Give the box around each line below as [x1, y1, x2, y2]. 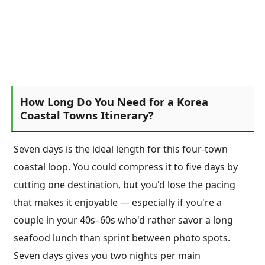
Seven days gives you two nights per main [14, 249, 201, 263]
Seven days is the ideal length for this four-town [14, 143, 228, 156]
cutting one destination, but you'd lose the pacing [14, 178, 235, 192]
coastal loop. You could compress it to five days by [14, 160, 238, 174]
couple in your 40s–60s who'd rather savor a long [14, 214, 233, 227]
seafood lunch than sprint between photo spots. [14, 231, 230, 245]
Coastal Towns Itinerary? [20, 107, 154, 122]
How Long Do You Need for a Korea [20, 93, 208, 109]
